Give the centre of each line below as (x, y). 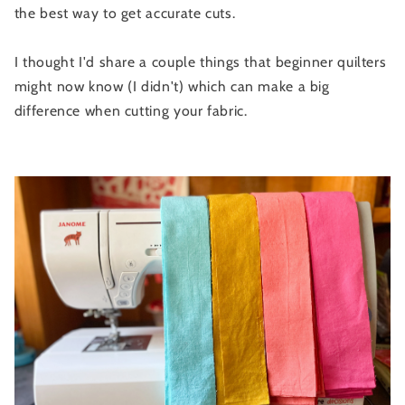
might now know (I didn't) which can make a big (172, 87)
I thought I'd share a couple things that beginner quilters (200, 62)
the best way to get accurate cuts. (127, 14)
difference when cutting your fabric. (135, 111)
